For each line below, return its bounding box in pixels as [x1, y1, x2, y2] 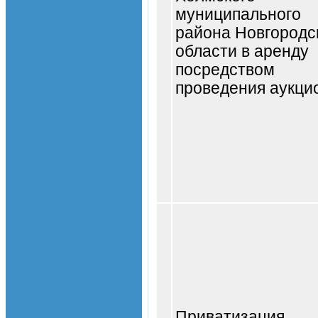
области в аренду [175, 42, 309, 60]
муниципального [175, 5, 301, 23]
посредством [175, 60, 275, 79]
